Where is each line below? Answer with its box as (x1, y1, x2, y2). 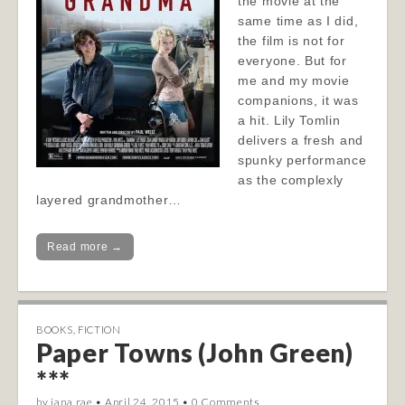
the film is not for (238, 33, 345, 48)
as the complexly (238, 173, 344, 187)
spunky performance (238, 153, 367, 167)
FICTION (77, 324, 121, 335)
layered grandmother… (36, 193, 182, 207)
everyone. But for (238, 53, 347, 68)
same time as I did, (238, 14, 359, 28)
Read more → (47, 240, 123, 253)
